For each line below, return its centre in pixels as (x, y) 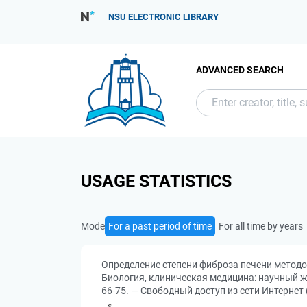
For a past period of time (160, 226)
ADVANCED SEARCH (240, 70)
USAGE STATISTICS (156, 181)
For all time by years (261, 226)
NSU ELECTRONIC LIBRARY (163, 17)
